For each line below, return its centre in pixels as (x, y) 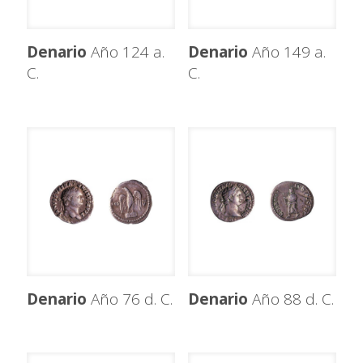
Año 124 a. (126, 52)
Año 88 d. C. (290, 299)
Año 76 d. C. (130, 299)
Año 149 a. (286, 52)
